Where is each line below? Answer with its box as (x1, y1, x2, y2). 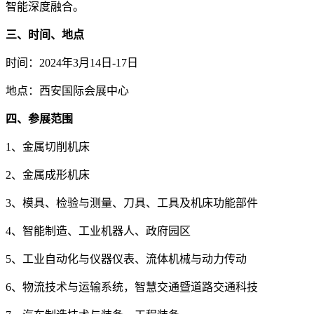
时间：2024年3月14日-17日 (6, 56, 138, 69)
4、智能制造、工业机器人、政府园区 (6, 224, 191, 237)
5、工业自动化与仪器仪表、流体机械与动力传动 (6, 252, 247, 265)
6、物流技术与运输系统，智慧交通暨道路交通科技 (6, 280, 258, 293)
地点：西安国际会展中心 (6, 84, 129, 97)
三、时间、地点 (6, 28, 84, 41)
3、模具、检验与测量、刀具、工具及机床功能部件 (6, 196, 258, 209)
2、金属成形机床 (6, 168, 90, 181)
